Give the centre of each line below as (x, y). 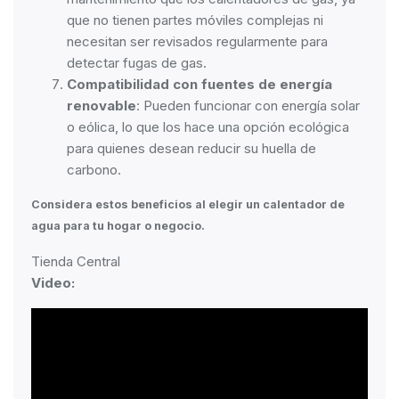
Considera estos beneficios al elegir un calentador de (188, 204)
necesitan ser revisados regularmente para (197, 41)
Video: (53, 283)
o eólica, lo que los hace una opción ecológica (208, 127)
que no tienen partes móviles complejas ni (195, 20)
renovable (102, 106)
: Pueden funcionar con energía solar (248, 106)
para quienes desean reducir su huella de (191, 148)
